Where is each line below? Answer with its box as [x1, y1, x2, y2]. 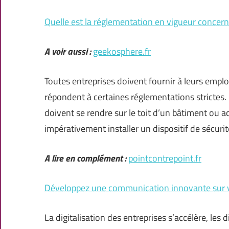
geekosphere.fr [93, 44, 151, 59]
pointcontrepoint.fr [128, 151, 201, 166]
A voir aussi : [44, 44, 91, 59]
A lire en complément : [44, 151, 126, 166]
